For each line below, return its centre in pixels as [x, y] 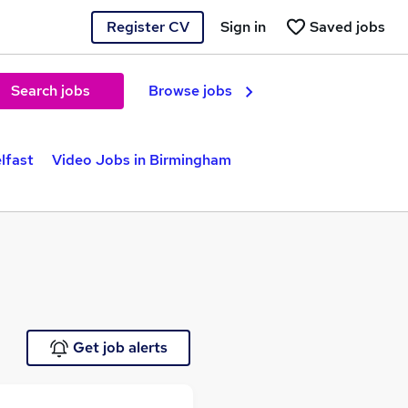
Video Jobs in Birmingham [142, 160]
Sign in [243, 26]
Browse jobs [190, 91]
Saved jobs [347, 26]
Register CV [148, 26]
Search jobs [50, 91]
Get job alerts [120, 347]
